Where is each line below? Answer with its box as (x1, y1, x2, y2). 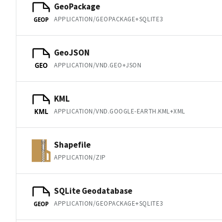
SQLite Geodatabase (54, 185, 132, 196)
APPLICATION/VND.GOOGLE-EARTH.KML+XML (54, 107, 185, 115)
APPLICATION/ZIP (54, 153, 106, 162)
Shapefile (54, 139, 91, 150)
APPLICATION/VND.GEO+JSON (54, 60, 142, 69)
